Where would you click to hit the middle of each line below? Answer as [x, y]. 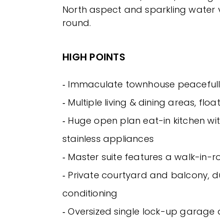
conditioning [90, 193]
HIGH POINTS [94, 57]
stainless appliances [108, 139]
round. [77, 23]
